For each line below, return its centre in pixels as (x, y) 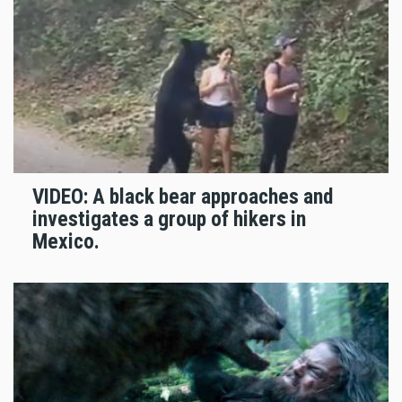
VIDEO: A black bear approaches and (183, 197)
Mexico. (66, 242)
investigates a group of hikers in (169, 219)
